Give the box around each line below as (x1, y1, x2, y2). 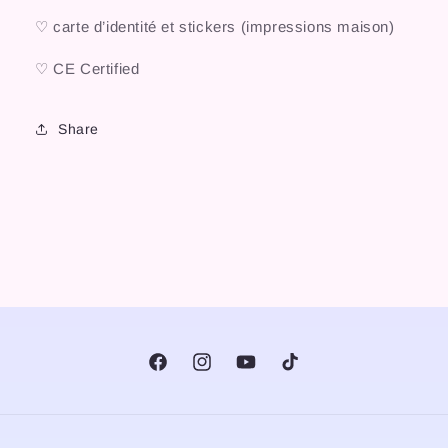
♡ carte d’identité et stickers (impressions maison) (35, 18, 395, 35)
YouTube (234, 364, 295, 381)
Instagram (190, 364, 260, 381)
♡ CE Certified (35, 60, 140, 77)
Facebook (146, 364, 214, 381)
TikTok (278, 364, 322, 381)
